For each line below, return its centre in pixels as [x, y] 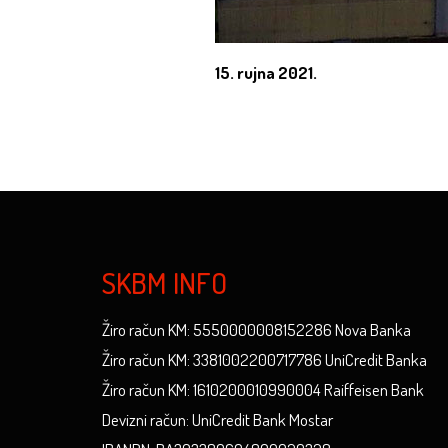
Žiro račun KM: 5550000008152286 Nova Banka [256, 329]
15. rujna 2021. [265, 72]
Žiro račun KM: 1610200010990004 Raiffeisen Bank [263, 389]
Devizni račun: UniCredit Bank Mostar [217, 419]
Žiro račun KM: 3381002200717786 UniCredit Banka [264, 359]
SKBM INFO [164, 282]
